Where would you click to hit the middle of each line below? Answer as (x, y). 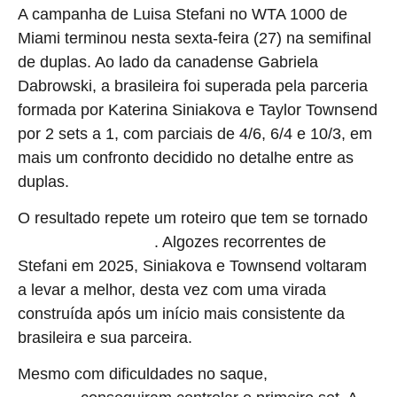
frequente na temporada (86, 243)
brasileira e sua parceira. (105, 338)
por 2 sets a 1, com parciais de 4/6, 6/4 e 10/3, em (195, 133)
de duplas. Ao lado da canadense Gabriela (168, 62)
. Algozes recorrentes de (240, 242)
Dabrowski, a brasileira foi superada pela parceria (193, 86)
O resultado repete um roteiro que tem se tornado (193, 218)
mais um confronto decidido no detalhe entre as (186, 157)
